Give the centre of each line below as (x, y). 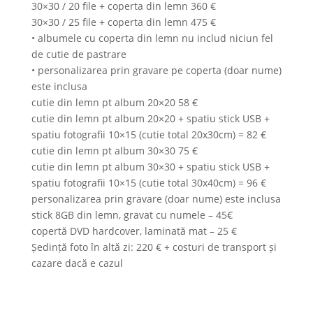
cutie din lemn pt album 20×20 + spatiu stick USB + (151, 118)
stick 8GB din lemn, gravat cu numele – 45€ (132, 215)
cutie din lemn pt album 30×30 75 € (115, 151)
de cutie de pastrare (79, 54)
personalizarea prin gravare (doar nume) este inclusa (156, 199)
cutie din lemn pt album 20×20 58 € (115, 102)
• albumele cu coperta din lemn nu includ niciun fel (152, 38)
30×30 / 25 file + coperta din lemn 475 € (124, 22)
